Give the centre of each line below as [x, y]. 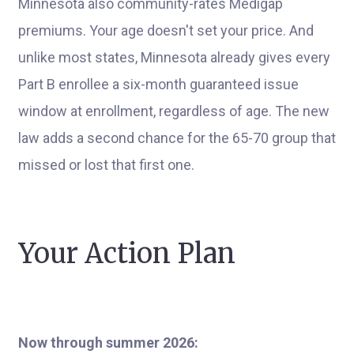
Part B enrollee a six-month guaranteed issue [158, 84]
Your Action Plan [127, 254]
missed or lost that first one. [106, 165]
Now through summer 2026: [108, 343]
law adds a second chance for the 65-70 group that [177, 138]
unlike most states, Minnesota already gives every [174, 57]
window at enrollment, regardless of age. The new [174, 111]
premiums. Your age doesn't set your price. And [166, 30]
